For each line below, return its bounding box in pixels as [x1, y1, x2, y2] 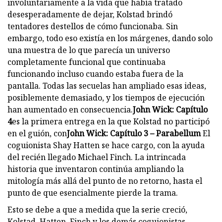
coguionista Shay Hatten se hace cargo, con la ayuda [7, 139, 205, 151]
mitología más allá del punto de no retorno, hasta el [7, 175, 202, 186]
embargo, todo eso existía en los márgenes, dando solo [7, 32, 213, 44]
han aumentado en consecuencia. [7, 104, 133, 115]
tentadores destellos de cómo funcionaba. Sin [7, 20, 178, 32]
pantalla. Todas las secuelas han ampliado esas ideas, [7, 80, 206, 91]
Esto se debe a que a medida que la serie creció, [7, 204, 187, 215]
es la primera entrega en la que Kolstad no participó [12, 115, 210, 127]
